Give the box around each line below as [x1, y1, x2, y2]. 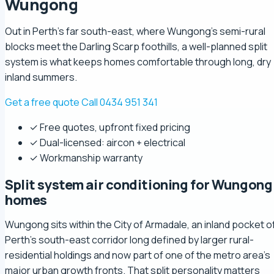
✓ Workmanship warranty [29, 151, 143, 165]
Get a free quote [5, 95, 80, 109]
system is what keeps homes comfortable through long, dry [5, 55, 271, 69]
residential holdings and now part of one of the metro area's [5, 248, 270, 262]
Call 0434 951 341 [81, 95, 158, 109]
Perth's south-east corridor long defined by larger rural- [5, 233, 254, 247]
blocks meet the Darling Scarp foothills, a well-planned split [5, 40, 267, 54]
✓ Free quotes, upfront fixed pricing [29, 120, 190, 135]
